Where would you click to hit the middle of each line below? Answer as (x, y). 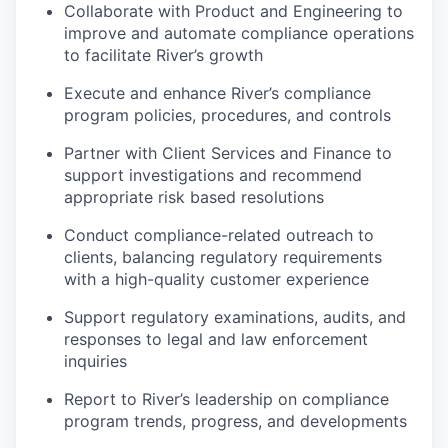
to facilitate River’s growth (163, 55)
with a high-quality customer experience (216, 279)
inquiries (95, 361)
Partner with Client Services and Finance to (228, 153)
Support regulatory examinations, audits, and (235, 317)
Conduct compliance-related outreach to (219, 235)
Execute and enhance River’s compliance (217, 93)
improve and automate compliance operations (239, 33)
